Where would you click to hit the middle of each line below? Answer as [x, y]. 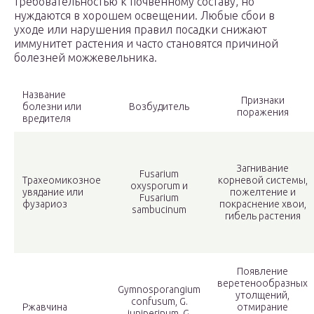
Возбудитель [159, 107]
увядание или [53, 192]
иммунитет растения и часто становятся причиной [146, 44]
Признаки [262, 101]
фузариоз [45, 204]
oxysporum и [159, 186]
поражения [262, 112]
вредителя [47, 119]
